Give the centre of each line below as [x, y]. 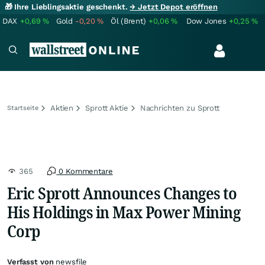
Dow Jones [206, 21]
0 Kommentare [85, 171]
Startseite [23, 108]
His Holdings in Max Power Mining [124, 212]
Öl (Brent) [128, 21]
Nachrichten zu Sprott [180, 108]
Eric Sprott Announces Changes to [122, 193]
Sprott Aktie [107, 108]
